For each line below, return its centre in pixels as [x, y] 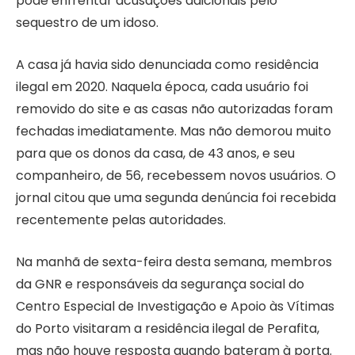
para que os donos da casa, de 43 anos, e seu [155, 153]
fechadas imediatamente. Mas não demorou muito [174, 131]
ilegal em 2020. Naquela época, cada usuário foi [162, 86]
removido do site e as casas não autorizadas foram [174, 109]
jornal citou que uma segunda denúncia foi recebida [176, 197]
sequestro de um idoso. [87, 23]
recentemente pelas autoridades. [121, 219]
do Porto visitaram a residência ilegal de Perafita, [168, 328]
